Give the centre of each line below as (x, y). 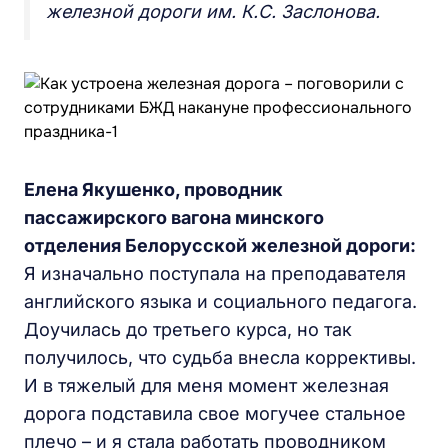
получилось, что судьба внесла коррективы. (220, 357)
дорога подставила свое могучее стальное (215, 413)
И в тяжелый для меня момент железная (206, 385)
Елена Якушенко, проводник (153, 189)
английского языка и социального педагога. (220, 301)
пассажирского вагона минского (174, 217)
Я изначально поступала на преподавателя (215, 273)
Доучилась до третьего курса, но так (188, 329)
